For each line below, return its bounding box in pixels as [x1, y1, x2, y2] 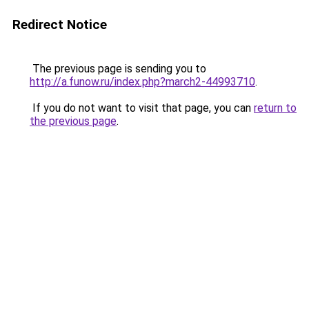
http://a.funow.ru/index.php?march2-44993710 [30, 75, 255, 88]
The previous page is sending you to [30, 62, 206, 75]
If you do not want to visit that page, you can [30, 101, 254, 114]
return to [254, 101, 297, 114]
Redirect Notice [12, 17, 107, 32]
